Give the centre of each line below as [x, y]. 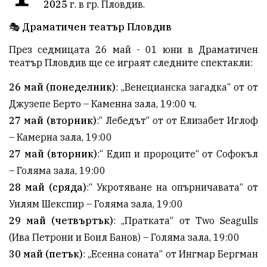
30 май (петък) [46, 254]
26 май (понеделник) [62, 87]
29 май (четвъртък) [61, 220]
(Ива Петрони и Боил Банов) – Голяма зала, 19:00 [124, 237]
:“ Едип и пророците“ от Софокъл [178, 153]
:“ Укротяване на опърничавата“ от [172, 187]
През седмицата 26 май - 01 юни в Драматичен [133, 49]
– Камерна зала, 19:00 [60, 137]
